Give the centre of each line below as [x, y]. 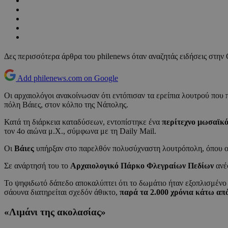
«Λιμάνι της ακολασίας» [55, 212]
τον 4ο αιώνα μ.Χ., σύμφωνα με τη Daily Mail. [80, 131]
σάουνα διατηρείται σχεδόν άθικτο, [62, 192]
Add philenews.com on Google [68, 78]
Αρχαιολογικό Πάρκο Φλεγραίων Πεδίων [142, 166]
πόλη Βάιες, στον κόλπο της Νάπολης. [66, 105]
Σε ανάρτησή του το [37, 166]
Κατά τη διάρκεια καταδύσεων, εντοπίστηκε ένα [82, 122]
